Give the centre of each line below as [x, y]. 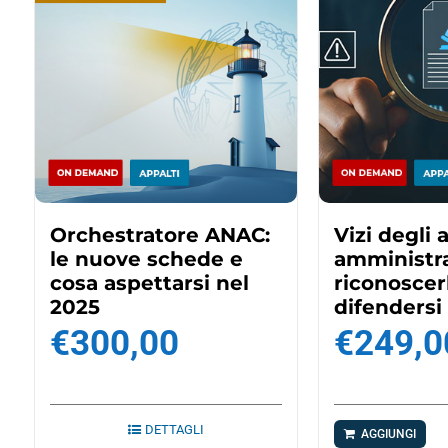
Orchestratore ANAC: [160, 235]
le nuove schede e [147, 259]
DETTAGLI [175, 430]
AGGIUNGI [389, 434]
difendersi [388, 307]
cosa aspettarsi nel [150, 283]
